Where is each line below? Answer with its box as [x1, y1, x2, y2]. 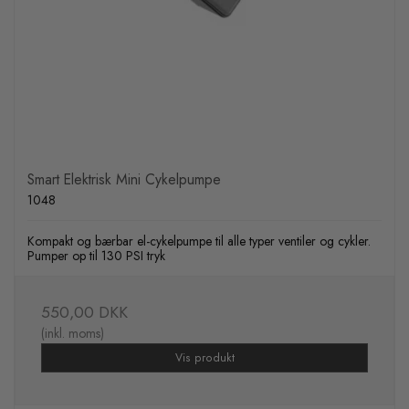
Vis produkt [174, 349, 235, 366]
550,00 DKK [41, 299, 128, 324]
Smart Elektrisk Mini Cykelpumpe [27, 168, 221, 190]
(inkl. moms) [41, 323, 104, 342]
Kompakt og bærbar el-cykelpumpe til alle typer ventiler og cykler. [27, 231, 371, 250]
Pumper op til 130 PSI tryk [27, 246, 165, 265]
